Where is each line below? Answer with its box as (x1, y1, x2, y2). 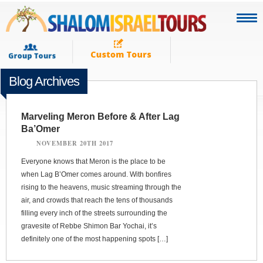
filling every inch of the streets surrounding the (21, 208, 167, 217)
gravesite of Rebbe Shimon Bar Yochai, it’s (21, 221, 157, 230)
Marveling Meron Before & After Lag (21, 111, 180, 122)
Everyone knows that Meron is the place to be (21, 157, 166, 166)
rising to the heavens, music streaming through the (21, 183, 181, 191)
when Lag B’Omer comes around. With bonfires (21, 170, 171, 178)
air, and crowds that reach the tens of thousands (21, 195, 173, 204)
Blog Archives (9, 73, 79, 89)
